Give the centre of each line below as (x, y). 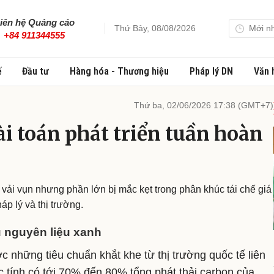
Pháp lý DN (211, 71)
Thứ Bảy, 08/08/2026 (155, 28)
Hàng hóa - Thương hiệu (120, 71)
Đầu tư (36, 71)
